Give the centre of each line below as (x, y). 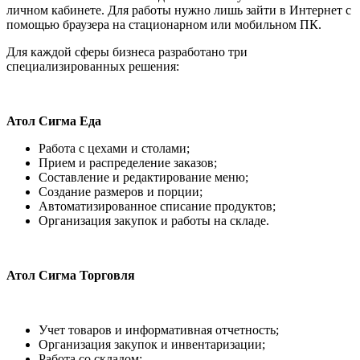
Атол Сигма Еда (54, 121)
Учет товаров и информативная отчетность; (159, 329)
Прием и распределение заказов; (128, 162)
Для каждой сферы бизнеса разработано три (127, 51)
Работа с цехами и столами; (114, 148)
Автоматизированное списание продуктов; (157, 206)
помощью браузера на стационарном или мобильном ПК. (164, 24)
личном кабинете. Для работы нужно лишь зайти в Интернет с (179, 10)
